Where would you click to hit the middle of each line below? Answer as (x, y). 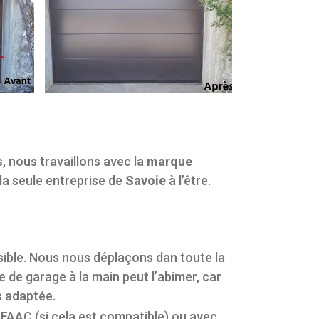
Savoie (146, 180)
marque (169, 161)
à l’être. (188, 180)
